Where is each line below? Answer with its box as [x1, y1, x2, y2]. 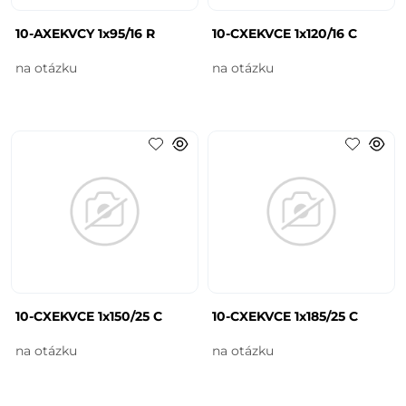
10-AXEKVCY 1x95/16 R [15, 24, 156, 42]
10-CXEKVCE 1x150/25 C [15, 307, 163, 324]
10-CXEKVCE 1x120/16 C [212, 24, 357, 42]
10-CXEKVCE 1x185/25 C [212, 307, 358, 324]
